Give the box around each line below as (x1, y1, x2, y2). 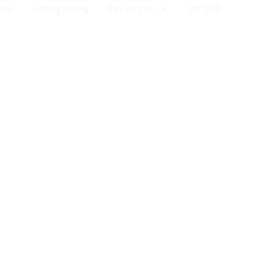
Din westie (108, 2, 155, 15)
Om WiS (186, 2, 220, 15)
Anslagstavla (32, 2, 89, 15)
